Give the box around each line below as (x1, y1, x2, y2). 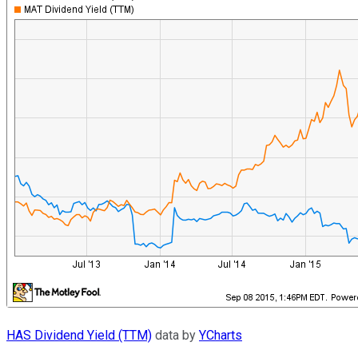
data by (152, 327, 199, 343)
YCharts (199, 327, 242, 343)
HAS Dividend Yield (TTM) (6, 327, 152, 343)
